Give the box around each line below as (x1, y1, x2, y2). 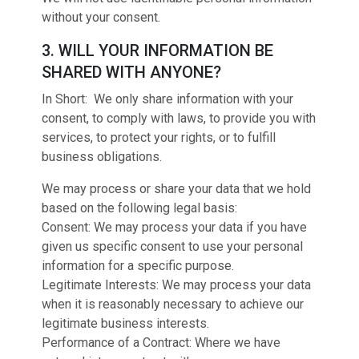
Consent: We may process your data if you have (42, 220, 307, 235)
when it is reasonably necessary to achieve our (42, 296, 304, 312)
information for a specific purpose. (42, 258, 234, 273)
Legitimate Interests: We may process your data (42, 277, 311, 292)
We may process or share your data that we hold (42, 181, 311, 196)
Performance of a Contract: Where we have (42, 335, 280, 350)
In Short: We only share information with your (42, 91, 293, 107)
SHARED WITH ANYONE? (42, 63, 221, 82)
